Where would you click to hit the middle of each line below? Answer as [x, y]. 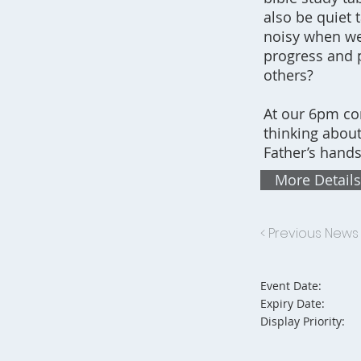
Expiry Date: [293, 303]
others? [288, 75]
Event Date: [293, 286]
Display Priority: [303, 321]
